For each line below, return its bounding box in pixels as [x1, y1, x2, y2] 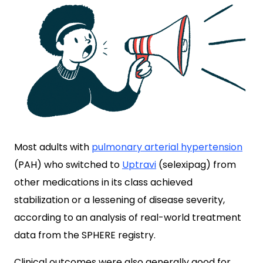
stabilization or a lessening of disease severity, [14, 193, 225, 207]
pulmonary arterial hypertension [92, 140, 242, 154]
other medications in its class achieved [14, 176, 193, 189]
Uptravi [122, 158, 156, 171]
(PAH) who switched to [14, 158, 122, 171]
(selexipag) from [156, 158, 236, 171]
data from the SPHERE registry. [14, 228, 156, 242]
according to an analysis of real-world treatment [14, 211, 241, 224]
